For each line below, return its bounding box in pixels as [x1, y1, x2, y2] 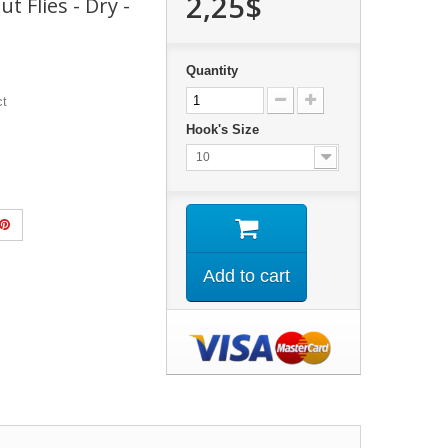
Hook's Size [185, 121, 263, 137]
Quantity [185, 62, 238, 78]
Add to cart [202, 265, 290, 286]
